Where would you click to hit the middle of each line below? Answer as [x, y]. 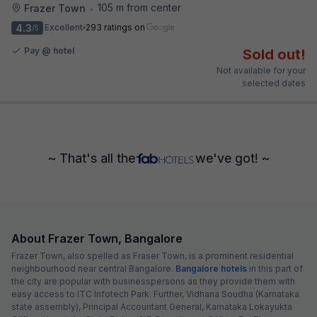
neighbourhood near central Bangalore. [93, 268]
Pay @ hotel [49, 50]
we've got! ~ [232, 158]
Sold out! [274, 54]
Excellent [64, 27]
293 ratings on [115, 27]
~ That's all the [91, 158]
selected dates [274, 83]
